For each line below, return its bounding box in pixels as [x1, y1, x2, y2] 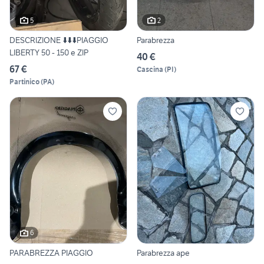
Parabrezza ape [137, 247, 190, 258]
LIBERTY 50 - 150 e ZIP [77, 47, 88, 58]
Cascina [137, 65, 163, 74]
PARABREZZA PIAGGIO [9, 247, 93, 258]
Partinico [9, 77, 39, 87]
